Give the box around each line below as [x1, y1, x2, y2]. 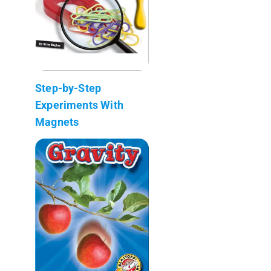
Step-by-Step [35, 81, 102, 94]
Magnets [35, 115, 79, 128]
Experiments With [35, 98, 123, 111]
